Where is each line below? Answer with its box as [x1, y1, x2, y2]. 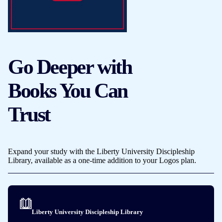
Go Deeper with [8, 55, 132, 78]
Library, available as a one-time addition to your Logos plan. [8, 156, 196, 165]
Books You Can [8, 79, 127, 102]
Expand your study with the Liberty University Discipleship [8, 147, 195, 156]
